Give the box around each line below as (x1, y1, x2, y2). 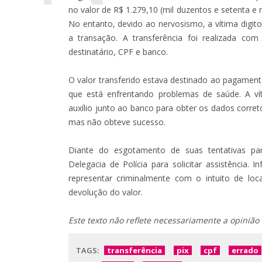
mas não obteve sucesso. (68, 116, 166, 127)
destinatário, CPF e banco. (68, 46, 168, 57)
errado (232, 244, 258, 256)
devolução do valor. (68, 186, 143, 198)
